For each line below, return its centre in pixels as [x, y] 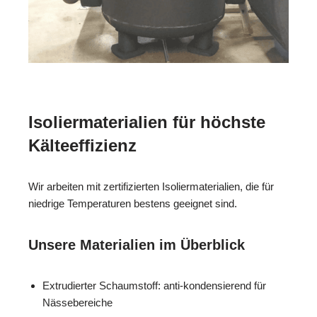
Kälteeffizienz [82, 146]
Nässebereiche [77, 303]
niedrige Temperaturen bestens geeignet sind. [133, 204]
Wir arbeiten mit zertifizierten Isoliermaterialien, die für [151, 187]
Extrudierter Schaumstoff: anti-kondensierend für [154, 286]
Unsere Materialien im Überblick [137, 245]
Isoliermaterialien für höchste [147, 122]
